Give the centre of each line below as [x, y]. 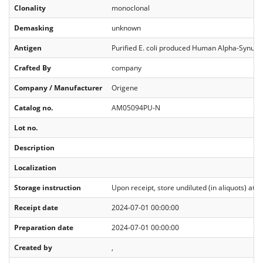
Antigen [28, 48]
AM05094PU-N [136, 107]
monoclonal [131, 8]
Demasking [34, 28]
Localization [35, 167]
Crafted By [33, 68]
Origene [125, 87]
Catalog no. [33, 107]
